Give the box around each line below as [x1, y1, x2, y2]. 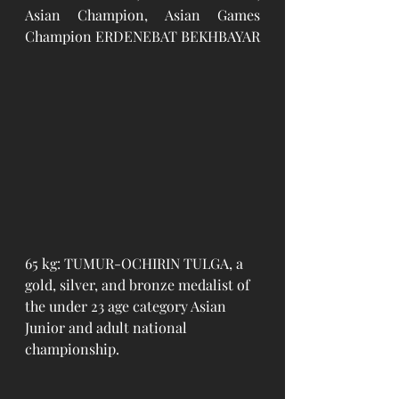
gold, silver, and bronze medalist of [25, 275, 253, 295]
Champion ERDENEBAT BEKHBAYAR [25, 26, 260, 45]
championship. [25, 339, 123, 359]
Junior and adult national [25, 318, 191, 338]
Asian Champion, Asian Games [25, 4, 260, 24]
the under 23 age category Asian [25, 297, 230, 316]
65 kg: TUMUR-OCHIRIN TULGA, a [25, 254, 247, 273]
